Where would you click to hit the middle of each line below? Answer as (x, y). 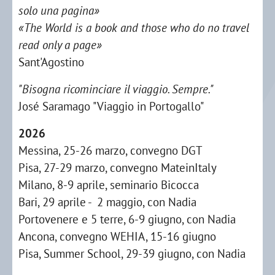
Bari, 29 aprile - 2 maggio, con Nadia (107, 202)
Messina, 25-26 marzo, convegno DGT (110, 150)
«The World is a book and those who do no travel (134, 27)
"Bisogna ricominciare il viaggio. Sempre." (116, 89)
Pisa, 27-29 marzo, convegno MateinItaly (118, 167)
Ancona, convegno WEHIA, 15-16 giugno (117, 236)
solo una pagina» (59, 10)
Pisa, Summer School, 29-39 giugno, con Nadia (132, 253)
